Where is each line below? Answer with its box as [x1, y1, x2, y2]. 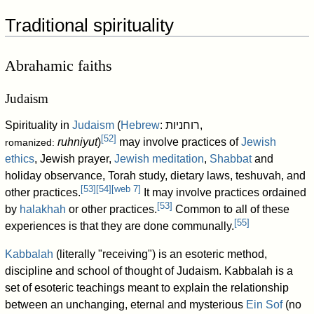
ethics [5, 153, 35, 165]
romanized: [5, 137, 58, 149]
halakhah [20, 203, 67, 216]
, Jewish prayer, [34, 153, 115, 165]
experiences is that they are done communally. [5, 220, 235, 233]
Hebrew [121, 119, 161, 132]
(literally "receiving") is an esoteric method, [53, 248, 268, 261]
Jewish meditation [114, 153, 205, 165]
